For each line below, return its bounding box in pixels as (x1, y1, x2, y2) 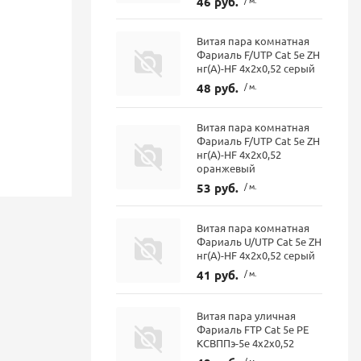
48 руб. (197, 79, 239, 96)
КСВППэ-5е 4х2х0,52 (197, 336, 295, 351)
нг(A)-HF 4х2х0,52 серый (197, 60, 316, 75)
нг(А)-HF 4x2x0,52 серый (197, 247, 316, 262)
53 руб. (197, 180, 239, 197)
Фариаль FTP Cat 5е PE (197, 322, 309, 337)
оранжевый (197, 161, 256, 176)
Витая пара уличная (197, 309, 297, 323)
